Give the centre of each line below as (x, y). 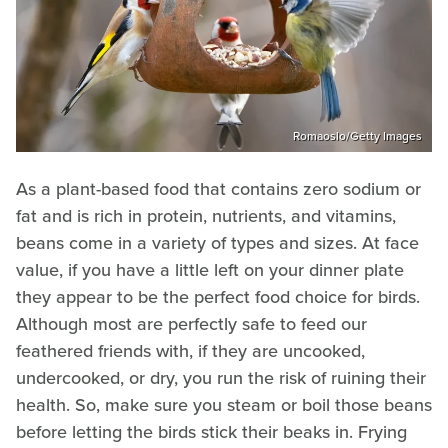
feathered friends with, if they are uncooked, (190, 351)
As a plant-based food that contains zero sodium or (218, 189)
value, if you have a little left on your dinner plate (210, 270)
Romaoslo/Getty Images (357, 136)
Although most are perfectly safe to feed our (191, 324)
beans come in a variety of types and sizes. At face (217, 243)
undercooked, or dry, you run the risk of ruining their (221, 378)
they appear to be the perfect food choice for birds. (218, 297)
